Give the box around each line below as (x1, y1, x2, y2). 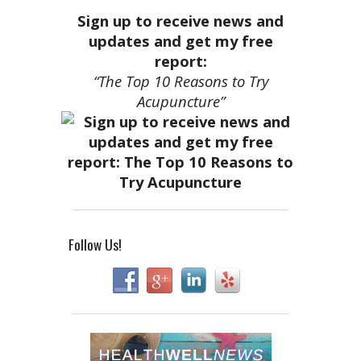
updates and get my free (88, 30, 273, 51)
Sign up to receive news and (77, 10, 284, 31)
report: (154, 50, 207, 71)
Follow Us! (68, 234, 122, 255)
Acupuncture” (136, 90, 225, 111)
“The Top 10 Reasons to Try (93, 70, 268, 91)
